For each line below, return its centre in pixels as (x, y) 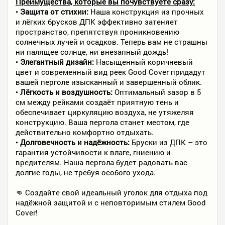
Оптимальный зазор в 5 (157, 92)
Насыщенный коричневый (143, 62)
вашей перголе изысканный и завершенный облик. (109, 82)
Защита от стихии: (54, 12)
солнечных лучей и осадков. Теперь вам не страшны (111, 42)
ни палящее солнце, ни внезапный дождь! (92, 52)
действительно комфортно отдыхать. (85, 132)
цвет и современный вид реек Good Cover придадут (110, 72)
